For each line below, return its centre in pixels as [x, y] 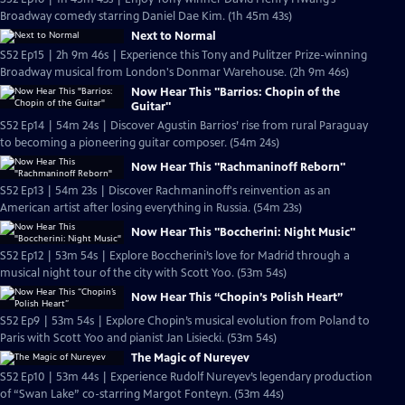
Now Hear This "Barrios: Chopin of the [235, 92]
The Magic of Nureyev [190, 358]
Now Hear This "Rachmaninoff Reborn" [238, 167]
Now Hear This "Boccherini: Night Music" [243, 232]
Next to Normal [174, 36]
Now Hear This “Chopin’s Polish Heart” [237, 297]
